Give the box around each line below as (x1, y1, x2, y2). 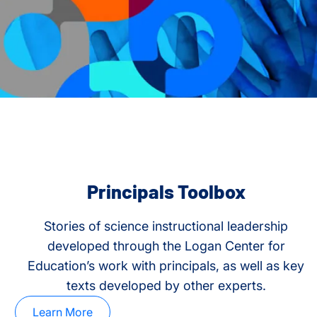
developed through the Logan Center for (47, 238, 285, 254)
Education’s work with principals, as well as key (28, 258, 305, 274)
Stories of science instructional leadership (44, 219, 289, 234)
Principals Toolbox (86, 180, 246, 203)
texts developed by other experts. (66, 278, 266, 294)
